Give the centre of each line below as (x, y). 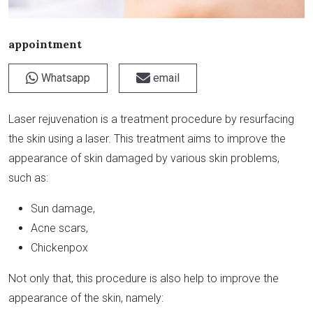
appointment (45, 44)
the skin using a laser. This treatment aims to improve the (147, 139)
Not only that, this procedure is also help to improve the (144, 279)
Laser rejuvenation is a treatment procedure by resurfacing (151, 119)
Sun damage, (63, 209)
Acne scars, (59, 228)
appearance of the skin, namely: (86, 298)
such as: (28, 178)
